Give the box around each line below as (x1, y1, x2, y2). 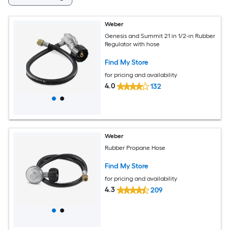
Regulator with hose (105, 40, 160, 48)
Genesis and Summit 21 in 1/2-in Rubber (105, 32, 216, 40)
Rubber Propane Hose (105, 144, 166, 151)
